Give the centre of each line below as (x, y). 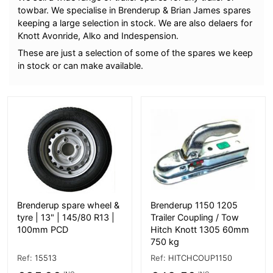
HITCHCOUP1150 (200, 258)
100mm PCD (42, 230)
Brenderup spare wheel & (68, 205)
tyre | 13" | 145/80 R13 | (66, 218)
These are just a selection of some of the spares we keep (136, 53)
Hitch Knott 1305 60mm (200, 230)
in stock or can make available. (81, 66)
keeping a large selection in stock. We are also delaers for (135, 23)
